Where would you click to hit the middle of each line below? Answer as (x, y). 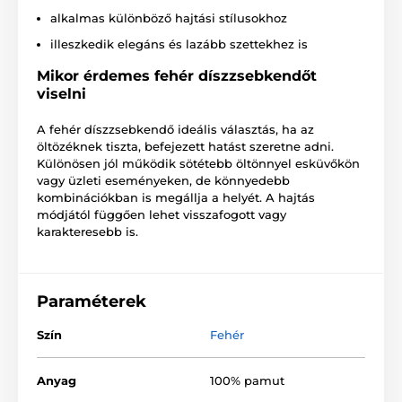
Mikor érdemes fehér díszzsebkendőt (177, 75)
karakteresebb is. (87, 231)
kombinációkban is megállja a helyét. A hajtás (176, 197)
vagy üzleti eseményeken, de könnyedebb (163, 180)
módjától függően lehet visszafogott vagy (162, 214)
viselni (61, 93)
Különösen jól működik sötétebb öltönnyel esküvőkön (198, 163)
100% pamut (247, 380)
